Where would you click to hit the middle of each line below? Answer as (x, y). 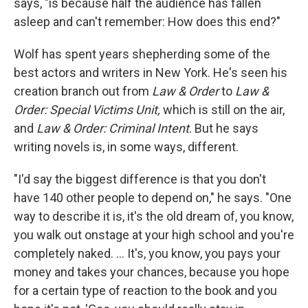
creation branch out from (83, 91)
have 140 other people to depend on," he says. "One (153, 197)
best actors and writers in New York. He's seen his (151, 72)
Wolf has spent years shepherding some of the (142, 54)
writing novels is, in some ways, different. (126, 146)
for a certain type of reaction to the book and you (145, 290)
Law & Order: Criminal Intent (113, 128)
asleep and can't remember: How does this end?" (147, 21)
